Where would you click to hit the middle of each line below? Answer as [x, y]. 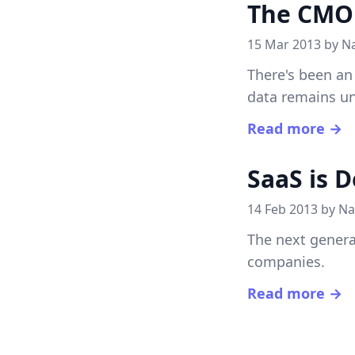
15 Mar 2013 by [294, 44]
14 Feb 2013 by [293, 209]
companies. [286, 261]
